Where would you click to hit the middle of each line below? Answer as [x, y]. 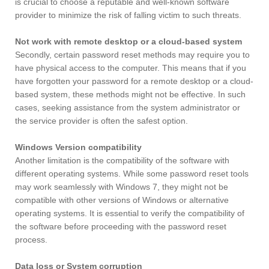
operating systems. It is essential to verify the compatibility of [130, 213]
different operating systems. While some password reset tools [132, 174]
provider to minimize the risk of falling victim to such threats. [128, 15]
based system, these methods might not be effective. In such [130, 95]
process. [31, 240]
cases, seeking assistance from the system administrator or [128, 108]
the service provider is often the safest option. [101, 121]
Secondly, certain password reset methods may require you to [132, 55]
